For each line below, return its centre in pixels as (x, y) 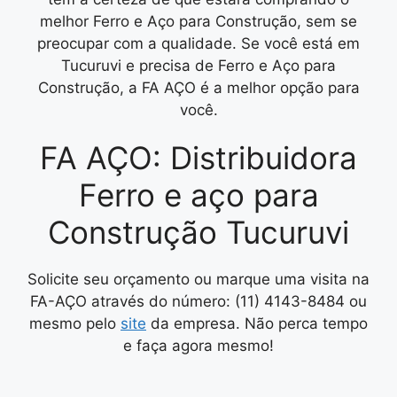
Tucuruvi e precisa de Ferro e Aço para (198, 66)
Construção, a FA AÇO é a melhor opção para (198, 88)
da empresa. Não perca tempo (257, 324)
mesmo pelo (75, 324)
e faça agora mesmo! (198, 346)
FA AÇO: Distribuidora (198, 158)
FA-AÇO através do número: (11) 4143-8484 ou (198, 302)
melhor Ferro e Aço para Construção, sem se (198, 22)
